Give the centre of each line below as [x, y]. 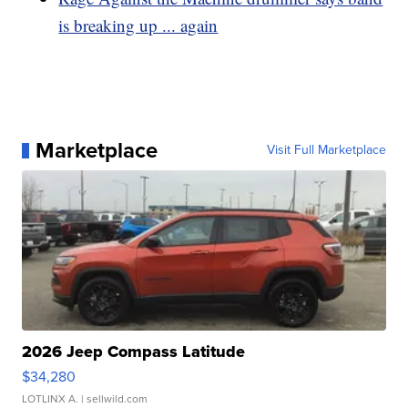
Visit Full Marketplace [326, 150]
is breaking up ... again [138, 25]
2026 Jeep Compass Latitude [134, 352]
